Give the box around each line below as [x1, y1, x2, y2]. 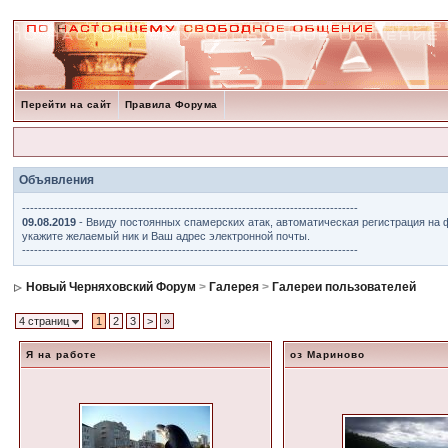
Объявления [19, 173, 95, 187]
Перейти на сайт [21, 99, 112, 110]
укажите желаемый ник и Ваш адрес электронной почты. [22, 230, 311, 242]
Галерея [209, 280, 260, 294]
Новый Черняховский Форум [26, 280, 197, 294]
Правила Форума [124, 99, 218, 110]
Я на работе [26, 349, 98, 360]
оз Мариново [290, 349, 366, 360]
